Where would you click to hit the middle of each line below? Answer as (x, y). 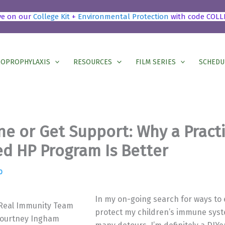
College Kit (51, 17)
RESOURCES (93, 62)
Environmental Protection (123, 17)
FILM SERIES (155, 62)
